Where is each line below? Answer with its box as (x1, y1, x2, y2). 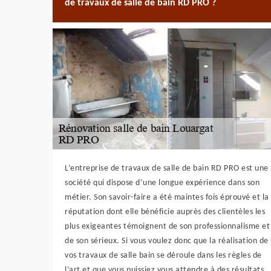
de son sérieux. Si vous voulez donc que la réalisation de (65, 237, 269, 246)
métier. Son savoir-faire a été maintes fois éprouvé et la (65, 193, 269, 202)
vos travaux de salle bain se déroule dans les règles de (65, 251, 262, 260)
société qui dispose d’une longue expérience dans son (65, 178, 260, 188)
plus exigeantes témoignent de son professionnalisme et (65, 222, 270, 231)
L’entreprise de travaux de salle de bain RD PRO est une (65, 164, 269, 173)
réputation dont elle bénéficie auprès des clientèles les (65, 207, 265, 217)
